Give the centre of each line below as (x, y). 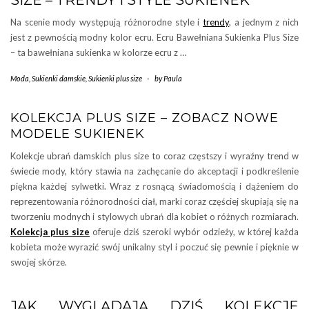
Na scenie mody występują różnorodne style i (107, 22)
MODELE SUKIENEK (78, 134)
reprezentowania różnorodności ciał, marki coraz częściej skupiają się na (154, 202)
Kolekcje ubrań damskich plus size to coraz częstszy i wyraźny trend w (154, 156)
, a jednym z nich (264, 22)
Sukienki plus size (115, 79)
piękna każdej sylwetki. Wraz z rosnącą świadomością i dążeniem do (154, 187)
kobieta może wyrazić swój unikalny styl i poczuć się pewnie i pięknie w (154, 247)
